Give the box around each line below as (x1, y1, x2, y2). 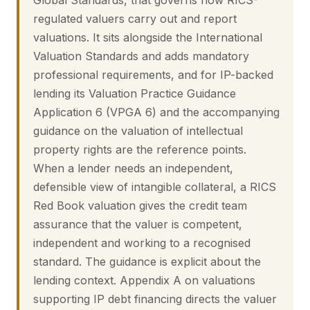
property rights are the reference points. (33, 143, 246, 156)
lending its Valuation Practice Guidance (33, 86, 236, 100)
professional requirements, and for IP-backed (33, 68, 273, 82)
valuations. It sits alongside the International (33, 30, 262, 44)
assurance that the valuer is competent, (33, 217, 242, 231)
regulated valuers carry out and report (33, 12, 237, 26)
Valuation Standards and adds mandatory (33, 49, 249, 63)
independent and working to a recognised (33, 236, 250, 250)
